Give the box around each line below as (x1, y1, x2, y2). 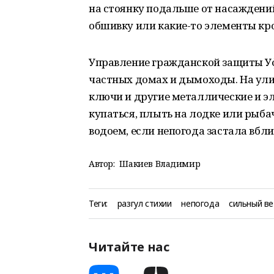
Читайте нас (89, 239, 169, 255)
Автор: (89, 158, 115, 169)
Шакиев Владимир (119, 158, 201, 169)
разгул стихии (117, 198, 172, 209)
